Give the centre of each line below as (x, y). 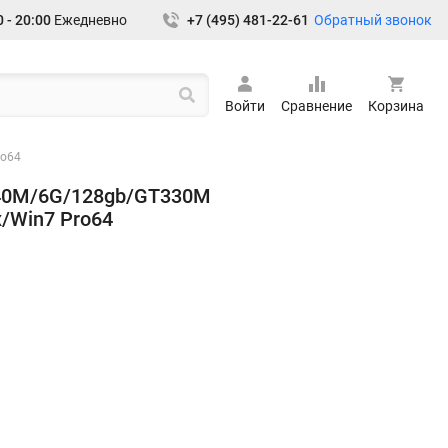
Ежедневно (89, 20)
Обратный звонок (373, 19)
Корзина (396, 106)
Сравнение (316, 106)
